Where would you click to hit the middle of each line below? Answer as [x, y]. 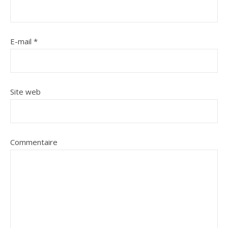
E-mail [22, 41]
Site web [25, 92]
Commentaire [34, 142]
